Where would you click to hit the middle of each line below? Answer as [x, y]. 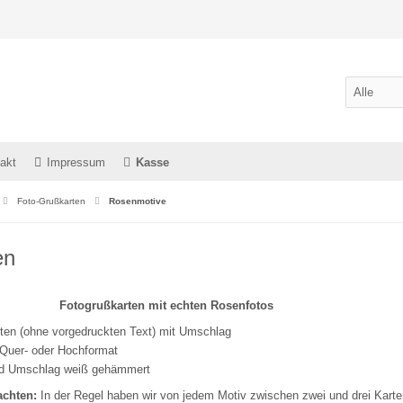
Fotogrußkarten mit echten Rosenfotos [166, 305]
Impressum [76, 162]
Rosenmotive [138, 201]
